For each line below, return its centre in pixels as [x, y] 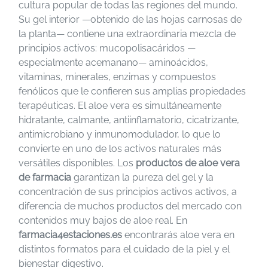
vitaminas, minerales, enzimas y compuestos [117, 77]
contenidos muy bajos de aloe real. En [103, 220]
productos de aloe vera [188, 163]
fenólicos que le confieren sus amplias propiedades [132, 91]
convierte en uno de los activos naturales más [120, 149]
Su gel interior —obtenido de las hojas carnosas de [130, 19]
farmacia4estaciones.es [70, 235]
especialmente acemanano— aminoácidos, [113, 63]
